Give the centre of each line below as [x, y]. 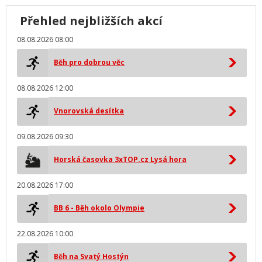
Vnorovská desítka [89, 111]
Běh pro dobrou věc [89, 62]
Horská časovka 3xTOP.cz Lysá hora [120, 159]
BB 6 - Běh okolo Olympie [99, 208]
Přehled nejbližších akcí [91, 21]
